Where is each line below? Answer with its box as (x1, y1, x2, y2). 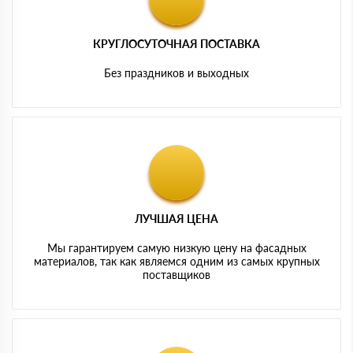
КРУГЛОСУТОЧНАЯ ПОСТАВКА (93, 36, 260, 50)
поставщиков (143, 267, 210, 281)
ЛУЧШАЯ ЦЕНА (135, 211, 218, 225)
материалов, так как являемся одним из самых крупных (33, 254, 320, 268)
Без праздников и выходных (104, 65, 249, 80)
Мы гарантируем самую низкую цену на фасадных (46, 240, 307, 255)
